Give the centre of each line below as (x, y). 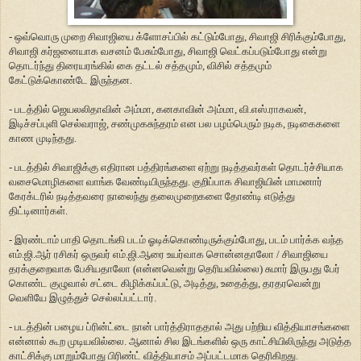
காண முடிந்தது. (43, 138)
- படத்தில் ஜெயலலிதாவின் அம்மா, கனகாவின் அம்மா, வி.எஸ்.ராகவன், (158, 109)
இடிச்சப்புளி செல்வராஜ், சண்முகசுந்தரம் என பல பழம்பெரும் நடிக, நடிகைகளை (174, 123)
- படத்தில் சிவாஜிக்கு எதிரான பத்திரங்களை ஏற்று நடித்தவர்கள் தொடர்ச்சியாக (176, 167)
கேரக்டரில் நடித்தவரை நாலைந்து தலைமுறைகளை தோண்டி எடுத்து (152, 196)
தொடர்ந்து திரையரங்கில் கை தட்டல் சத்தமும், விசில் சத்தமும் (140, 65)
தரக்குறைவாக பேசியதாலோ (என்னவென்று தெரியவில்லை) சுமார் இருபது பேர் (174, 268)
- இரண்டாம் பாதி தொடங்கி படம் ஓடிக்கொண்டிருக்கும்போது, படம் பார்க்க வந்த (176, 239)
